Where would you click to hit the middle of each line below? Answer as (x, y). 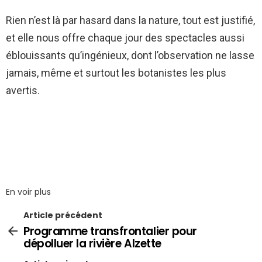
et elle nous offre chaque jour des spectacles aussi (125, 37)
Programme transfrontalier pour (110, 231)
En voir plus (28, 192)
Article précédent (63, 215)
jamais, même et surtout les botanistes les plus (116, 73)
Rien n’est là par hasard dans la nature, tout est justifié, (130, 20)
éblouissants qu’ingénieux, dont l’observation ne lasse (130, 55)
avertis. (23, 90)
